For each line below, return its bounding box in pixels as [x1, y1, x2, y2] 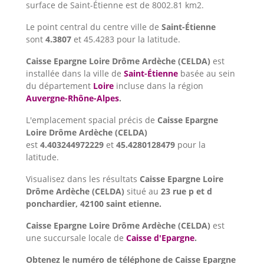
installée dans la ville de [26, 68, 124, 80]
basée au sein [178, 68, 235, 80]
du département [26, 80, 93, 92]
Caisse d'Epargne [126, 232, 194, 244]
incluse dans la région [114, 80, 203, 92]
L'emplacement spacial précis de [26, 114, 157, 126]
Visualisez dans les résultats [26, 173, 140, 185]
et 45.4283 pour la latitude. [71, 34, 180, 45]
